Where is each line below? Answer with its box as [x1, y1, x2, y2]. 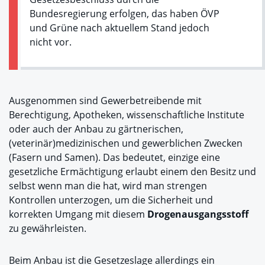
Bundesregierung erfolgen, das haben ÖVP [30, 7, 219, 20]
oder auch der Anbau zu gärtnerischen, [9, 122, 183, 135]
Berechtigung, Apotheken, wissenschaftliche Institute [9, 108, 244, 121]
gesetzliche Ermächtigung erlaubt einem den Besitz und [9, 164, 256, 178]
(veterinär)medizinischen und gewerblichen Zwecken [9, 136, 243, 150]
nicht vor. [30, 35, 72, 49]
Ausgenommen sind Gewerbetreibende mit [9, 93, 202, 107]
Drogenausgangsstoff [147, 207, 248, 221]
